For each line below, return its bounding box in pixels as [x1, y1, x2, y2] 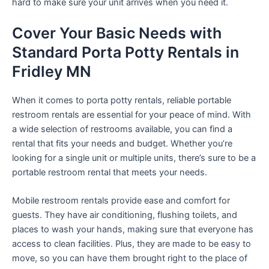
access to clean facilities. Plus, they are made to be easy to [12, 238, 251, 250]
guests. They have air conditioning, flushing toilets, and [12, 210, 237, 221]
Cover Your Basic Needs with [12, 24, 222, 42]
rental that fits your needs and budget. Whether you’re [12, 138, 232, 149]
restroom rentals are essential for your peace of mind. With [12, 109, 251, 120]
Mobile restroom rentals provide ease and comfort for [12, 195, 230, 207]
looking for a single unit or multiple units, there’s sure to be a [12, 153, 256, 163]
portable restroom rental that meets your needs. [12, 167, 207, 178]
